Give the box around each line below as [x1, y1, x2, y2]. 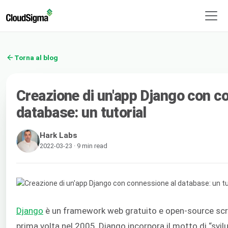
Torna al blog [14, 53, 58, 62]
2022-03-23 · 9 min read [40, 141, 107, 150]
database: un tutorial [16, 103, 147, 121]
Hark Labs [40, 130, 77, 140]
